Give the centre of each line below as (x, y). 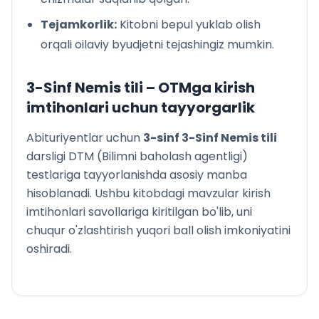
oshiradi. (49, 249)
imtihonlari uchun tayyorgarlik (141, 108)
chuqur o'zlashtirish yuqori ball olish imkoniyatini (158, 230)
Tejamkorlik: (79, 25)
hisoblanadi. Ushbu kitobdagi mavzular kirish (148, 193)
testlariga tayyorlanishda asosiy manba (137, 175)
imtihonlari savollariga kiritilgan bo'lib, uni (139, 212)
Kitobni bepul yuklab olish (189, 25)
